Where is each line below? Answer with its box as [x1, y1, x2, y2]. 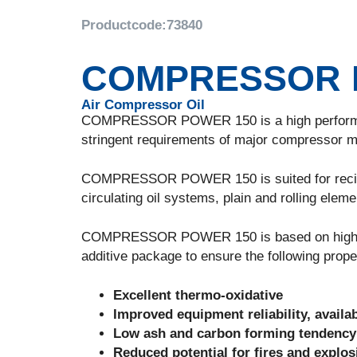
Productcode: [81, 18, 167, 33]
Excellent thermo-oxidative [113, 288, 283, 303]
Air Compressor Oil [81, 97, 205, 112]
